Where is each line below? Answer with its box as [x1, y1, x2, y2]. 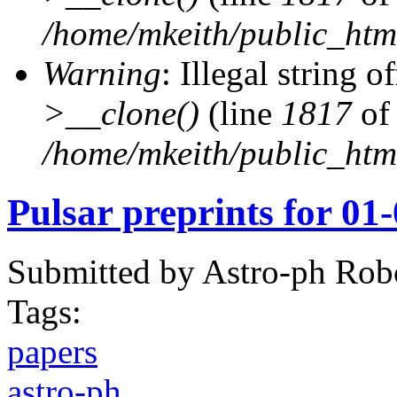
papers [7, 331, 97, 370]
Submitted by [7, 252, 202, 291]
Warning [43, 53, 161, 92]
